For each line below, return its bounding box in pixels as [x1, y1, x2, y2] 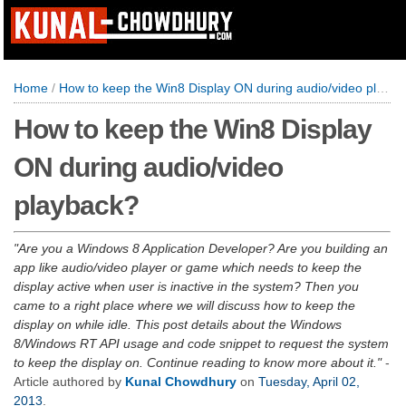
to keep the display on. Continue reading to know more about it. [14, 355, 377, 370]
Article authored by [14, 374, 125, 389]
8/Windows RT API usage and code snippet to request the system [14, 336, 389, 351]
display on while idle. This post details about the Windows [14, 317, 342, 332]
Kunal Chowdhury [125, 374, 237, 389]
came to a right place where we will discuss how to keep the [14, 298, 355, 313]
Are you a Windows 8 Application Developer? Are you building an [18, 241, 388, 256]
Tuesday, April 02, [258, 374, 360, 389]
